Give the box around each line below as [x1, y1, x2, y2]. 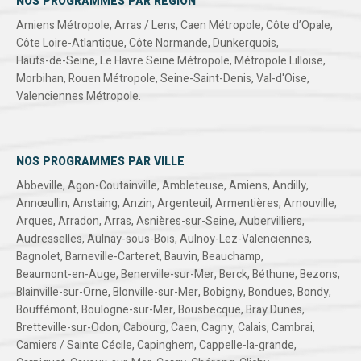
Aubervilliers [239, 213, 302, 230]
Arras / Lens [114, 17, 176, 35]
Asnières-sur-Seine [136, 213, 234, 230]
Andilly [272, 177, 306, 195]
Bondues [248, 284, 293, 301]
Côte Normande [129, 35, 208, 52]
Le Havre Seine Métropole [100, 52, 230, 70]
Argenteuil [157, 195, 210, 213]
